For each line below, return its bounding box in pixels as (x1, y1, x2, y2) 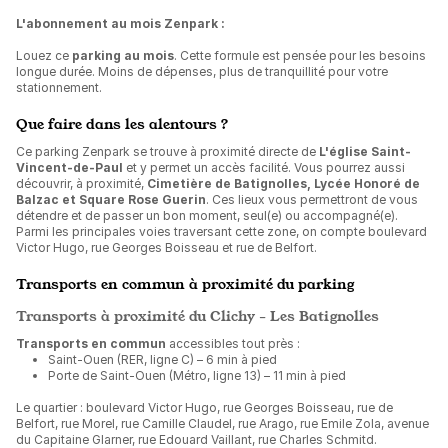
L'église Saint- (319, 144, 411, 159)
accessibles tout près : (166, 336, 300, 351)
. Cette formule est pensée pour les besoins (174, 48, 426, 63)
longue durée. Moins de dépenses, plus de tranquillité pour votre (16, 64, 388, 79)
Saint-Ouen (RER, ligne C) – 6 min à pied (48, 352, 277, 367)
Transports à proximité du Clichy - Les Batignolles (16, 306, 379, 325)
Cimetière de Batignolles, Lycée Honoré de (147, 176, 420, 191)
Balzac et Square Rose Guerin (16, 192, 206, 207)
